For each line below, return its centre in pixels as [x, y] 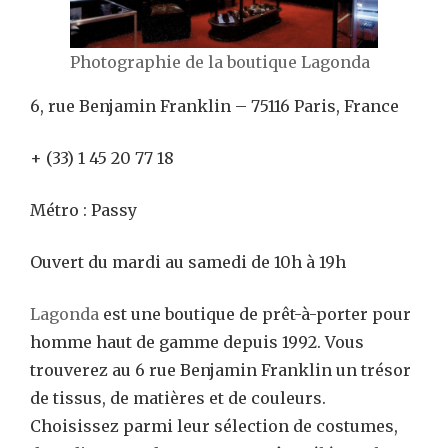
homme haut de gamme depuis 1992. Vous [197, 341]
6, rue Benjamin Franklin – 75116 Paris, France [214, 105]
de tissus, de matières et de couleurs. [178, 397]
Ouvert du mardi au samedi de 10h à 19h [188, 261]
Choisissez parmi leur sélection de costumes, [214, 425]
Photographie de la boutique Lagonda [220, 61]
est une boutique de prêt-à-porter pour [255, 313]
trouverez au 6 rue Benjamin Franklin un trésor [220, 369]
